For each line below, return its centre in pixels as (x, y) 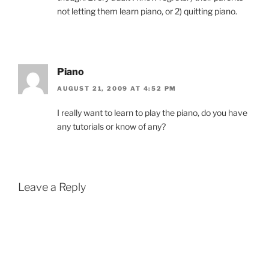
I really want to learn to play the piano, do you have (152, 113)
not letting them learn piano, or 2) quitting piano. (147, 11)
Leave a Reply (52, 187)
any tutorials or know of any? (111, 127)
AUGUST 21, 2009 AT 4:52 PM (117, 89)
